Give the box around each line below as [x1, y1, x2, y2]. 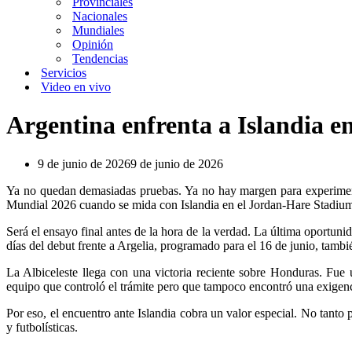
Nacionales [72, 9, 127, 23]
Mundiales [72, 24, 124, 37]
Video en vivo [41, 80, 111, 93]
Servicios [41, 66, 86, 79]
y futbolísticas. [6, 320, 78, 334]
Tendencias [72, 52, 128, 65]
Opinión [72, 38, 113, 51]
